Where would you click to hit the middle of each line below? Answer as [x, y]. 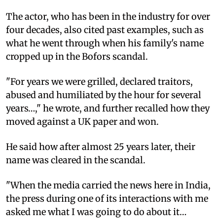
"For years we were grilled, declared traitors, [99, 81]
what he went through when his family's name [105, 43]
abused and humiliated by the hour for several [104, 95]
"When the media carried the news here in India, [108, 185]
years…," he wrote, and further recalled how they [108, 108]
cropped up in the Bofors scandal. [77, 56]
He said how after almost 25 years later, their [101, 147]
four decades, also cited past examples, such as [105, 30]
